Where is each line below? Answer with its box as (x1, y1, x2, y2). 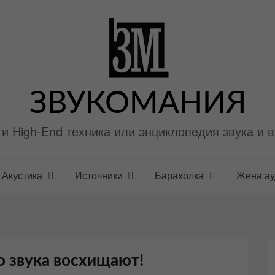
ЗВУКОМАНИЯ (29, 88, 246, 120)
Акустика (1, 168, 42, 183)
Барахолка (155, 168, 204, 183)
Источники (74, 168, 123, 183)
